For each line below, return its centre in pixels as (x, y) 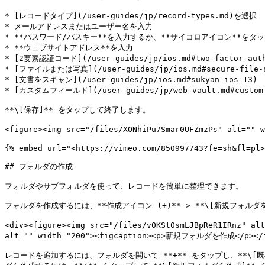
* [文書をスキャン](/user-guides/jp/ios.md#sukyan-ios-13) (131, 80)
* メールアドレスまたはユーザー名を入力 (79, 26)
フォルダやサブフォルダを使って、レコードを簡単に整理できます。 (124, 186)
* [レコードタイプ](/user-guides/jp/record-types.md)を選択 (131, 16)
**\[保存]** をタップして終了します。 (77, 110)
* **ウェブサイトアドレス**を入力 (69, 48)
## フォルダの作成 (39, 167)
